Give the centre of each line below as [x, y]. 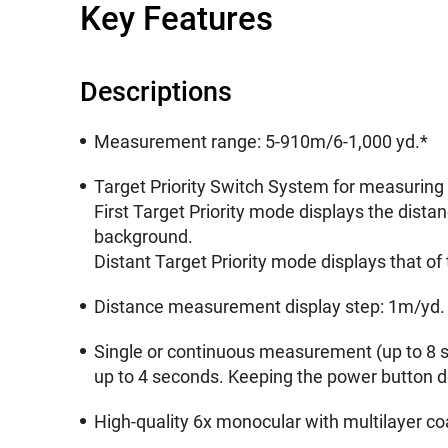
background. [144, 237]
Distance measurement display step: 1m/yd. [270, 307]
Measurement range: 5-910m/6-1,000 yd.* [261, 142]
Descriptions [156, 92]
